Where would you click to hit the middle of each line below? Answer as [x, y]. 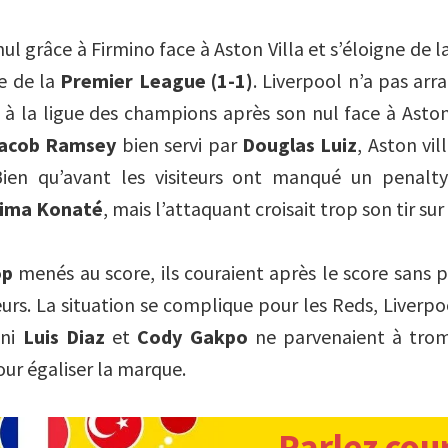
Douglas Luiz [299, 144]
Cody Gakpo [192, 336]
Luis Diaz [67, 336]
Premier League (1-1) [156, 80]
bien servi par [181, 144]
